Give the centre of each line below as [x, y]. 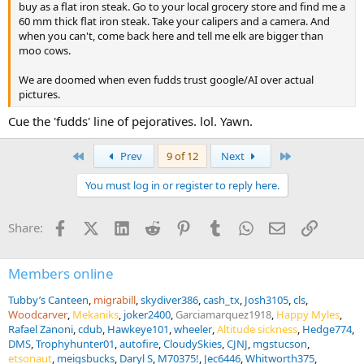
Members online [61, 274]
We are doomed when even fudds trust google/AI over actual [166, 79]
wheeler [193, 329]
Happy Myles [308, 315]
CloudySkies [193, 344]
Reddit [178, 226]
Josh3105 [266, 300]
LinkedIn [153, 226]
